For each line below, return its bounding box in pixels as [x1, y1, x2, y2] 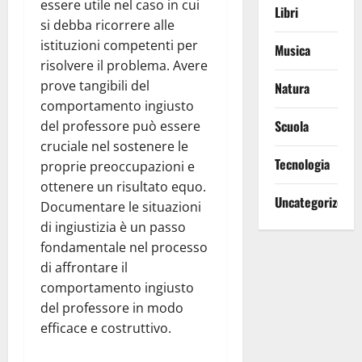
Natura [274, 78, 309, 99]
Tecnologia [274, 154, 330, 175]
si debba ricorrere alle [40, 16, 175, 35]
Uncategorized [274, 192, 350, 213]
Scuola [274, 116, 309, 137]
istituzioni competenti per [40, 36, 198, 55]
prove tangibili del [40, 77, 149, 95]
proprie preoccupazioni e [40, 158, 195, 176]
